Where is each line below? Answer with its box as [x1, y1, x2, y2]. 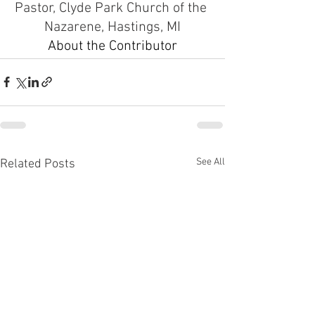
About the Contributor [48, 37, 177, 55]
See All [196, 155, 225, 168]
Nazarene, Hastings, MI [44, 18, 181, 36]
